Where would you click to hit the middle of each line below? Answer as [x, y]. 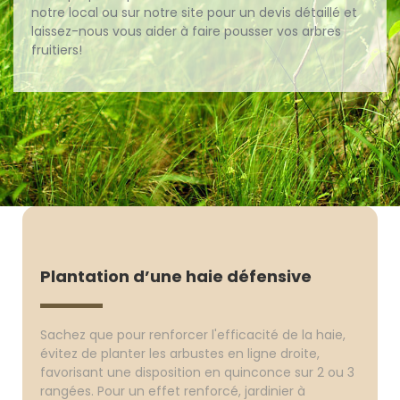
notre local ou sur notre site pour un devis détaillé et [194, 12]
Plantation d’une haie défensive [176, 276]
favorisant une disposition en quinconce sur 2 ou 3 [198, 372]
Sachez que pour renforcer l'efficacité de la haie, [193, 335]
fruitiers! [57, 50]
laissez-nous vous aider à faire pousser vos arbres [186, 31]
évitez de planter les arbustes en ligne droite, [180, 354]
